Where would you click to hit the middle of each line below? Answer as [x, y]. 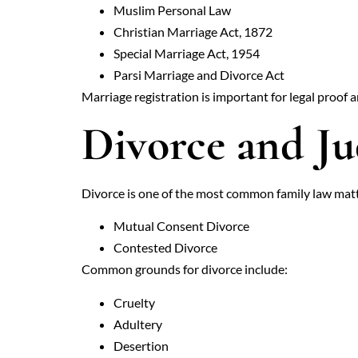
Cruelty [134, 302]
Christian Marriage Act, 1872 [193, 32]
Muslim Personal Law [172, 10]
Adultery [138, 324]
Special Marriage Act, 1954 [187, 54]
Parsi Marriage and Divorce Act [199, 75]
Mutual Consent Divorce [181, 226]
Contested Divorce [165, 248]
